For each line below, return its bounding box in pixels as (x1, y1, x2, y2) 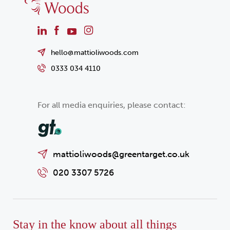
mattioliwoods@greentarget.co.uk (52, 149, 189, 160)
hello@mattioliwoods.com (50, 48, 139, 57)
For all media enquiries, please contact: (37, 100, 186, 110)
